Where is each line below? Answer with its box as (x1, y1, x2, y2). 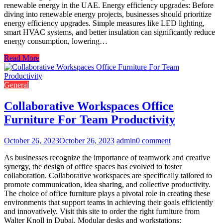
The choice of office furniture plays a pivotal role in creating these (4, 189, 210, 198)
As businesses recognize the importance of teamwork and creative (4, 153, 210, 162)
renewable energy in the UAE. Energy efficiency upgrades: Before (4, 1, 214, 10)
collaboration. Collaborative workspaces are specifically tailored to (4, 171, 212, 180)
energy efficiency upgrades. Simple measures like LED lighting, (4, 19, 205, 28)
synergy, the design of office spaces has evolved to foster (4, 162, 182, 171)
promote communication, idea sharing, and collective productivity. (4, 180, 211, 189)
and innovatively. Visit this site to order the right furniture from (4, 207, 200, 216)
